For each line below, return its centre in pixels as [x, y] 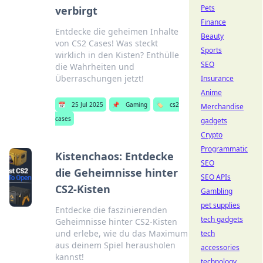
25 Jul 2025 [88, 104]
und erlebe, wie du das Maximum [122, 233]
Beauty [212, 36]
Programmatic [224, 149]
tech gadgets [222, 219]
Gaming [137, 104]
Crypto [212, 135]
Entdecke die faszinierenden [112, 210]
